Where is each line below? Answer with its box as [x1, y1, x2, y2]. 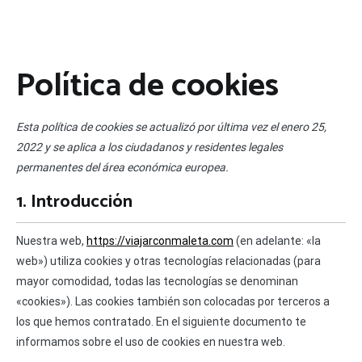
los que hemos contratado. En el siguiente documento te [16, 315, 306, 329]
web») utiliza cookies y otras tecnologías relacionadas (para [16, 255, 321, 268]
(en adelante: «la [234, 234, 321, 248]
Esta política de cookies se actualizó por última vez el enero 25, [16, 120, 326, 134]
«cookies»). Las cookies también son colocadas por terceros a [16, 295, 330, 309]
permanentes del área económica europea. [16, 161, 229, 175]
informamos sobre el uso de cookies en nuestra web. [16, 335, 285, 349]
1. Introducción [16, 187, 133, 217]
